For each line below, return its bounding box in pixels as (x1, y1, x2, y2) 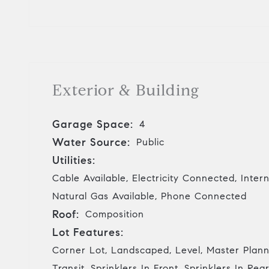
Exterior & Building (52, 80, 199, 100)
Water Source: (52, 135, 130, 149)
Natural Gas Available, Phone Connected (52, 190, 247, 202)
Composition (85, 208, 144, 220)
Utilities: (52, 153, 95, 167)
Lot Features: (52, 225, 124, 239)
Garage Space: (52, 117, 133, 131)
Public (136, 136, 165, 148)
